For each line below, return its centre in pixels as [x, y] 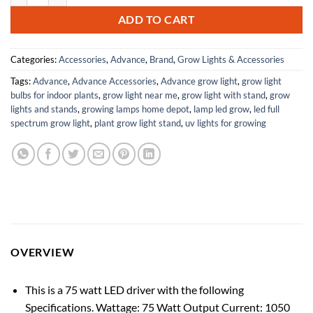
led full [267, 109]
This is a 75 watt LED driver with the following [134, 289]
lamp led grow [221, 109]
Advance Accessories [114, 81]
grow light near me [140, 95]
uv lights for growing [226, 123]
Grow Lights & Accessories [231, 59]
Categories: [35, 59]
